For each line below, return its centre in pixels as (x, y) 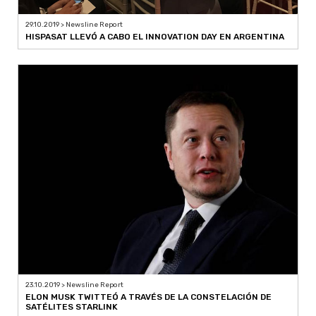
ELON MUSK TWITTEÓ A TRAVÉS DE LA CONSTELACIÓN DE (148, 297)
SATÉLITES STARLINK (72, 306)
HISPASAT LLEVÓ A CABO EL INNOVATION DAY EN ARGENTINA (155, 36)
